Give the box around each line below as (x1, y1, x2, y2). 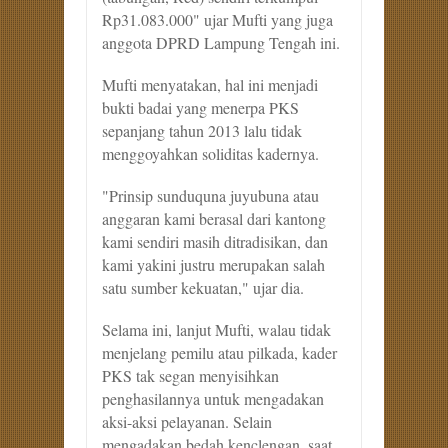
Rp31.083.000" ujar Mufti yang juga (102, 8, 333, 30)
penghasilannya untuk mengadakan (102, 387, 324, 409)
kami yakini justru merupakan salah (102, 253, 325, 275)
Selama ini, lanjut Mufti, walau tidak (102, 318, 331, 340)
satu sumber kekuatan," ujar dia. (102, 276, 304, 298)
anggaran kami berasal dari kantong (102, 207, 326, 229)
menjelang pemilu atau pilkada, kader (102, 341, 337, 363)
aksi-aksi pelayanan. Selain (102, 410, 272, 432)
